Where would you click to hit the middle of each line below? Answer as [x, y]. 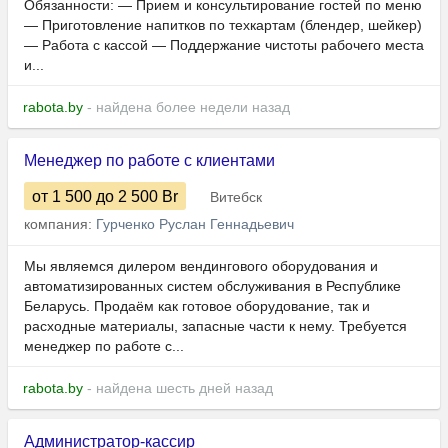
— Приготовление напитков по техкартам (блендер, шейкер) [223, 25]
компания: [60, 224]
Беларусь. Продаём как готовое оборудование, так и [197, 306]
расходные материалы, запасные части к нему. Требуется [215, 326]
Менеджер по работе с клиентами [149, 161]
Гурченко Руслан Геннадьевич [195, 224]
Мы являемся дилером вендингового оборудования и [201, 266]
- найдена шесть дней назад [178, 388]
